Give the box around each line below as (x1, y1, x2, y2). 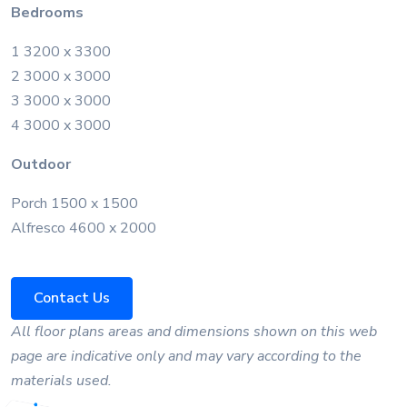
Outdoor (11, 154, 71, 174)
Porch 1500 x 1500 (11, 193, 138, 213)
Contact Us (34, 287, 110, 308)
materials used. (11, 370, 112, 391)
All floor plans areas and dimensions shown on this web (11, 321, 377, 342)
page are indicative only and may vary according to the (11, 345, 362, 366)
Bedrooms (11, 2, 84, 23)
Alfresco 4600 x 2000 (11, 217, 156, 238)
